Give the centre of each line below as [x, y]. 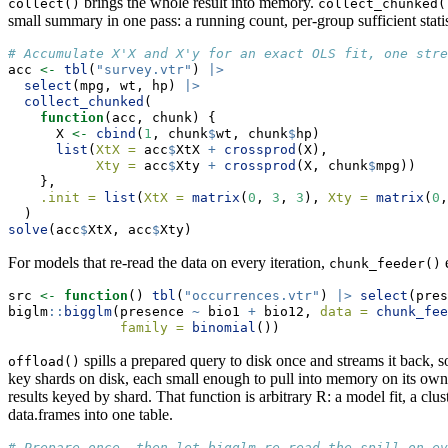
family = [152, 328]
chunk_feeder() [385, 264]
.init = [68, 198]
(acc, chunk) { [160, 118]
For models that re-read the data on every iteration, [168, 263]
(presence [152, 312]
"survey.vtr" [144, 70]
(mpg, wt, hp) [128, 86]
